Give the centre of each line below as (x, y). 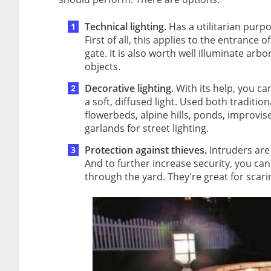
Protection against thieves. (146, 150)
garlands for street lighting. (147, 129)
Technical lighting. (126, 27)
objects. (103, 67)
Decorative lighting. (129, 89)
